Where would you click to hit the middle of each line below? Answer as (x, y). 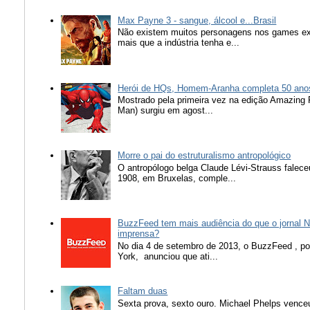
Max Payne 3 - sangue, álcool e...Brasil (197, 20)
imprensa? (139, 234)
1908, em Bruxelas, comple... (177, 178)
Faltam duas (143, 291)
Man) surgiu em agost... (166, 111)
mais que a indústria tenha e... (179, 43)
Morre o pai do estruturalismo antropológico (204, 156)
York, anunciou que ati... (168, 256)
